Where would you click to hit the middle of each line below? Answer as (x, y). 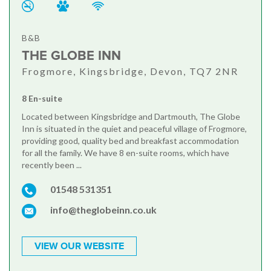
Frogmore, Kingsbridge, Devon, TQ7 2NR (130, 71)
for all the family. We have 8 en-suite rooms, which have (126, 153)
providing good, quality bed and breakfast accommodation (130, 141)
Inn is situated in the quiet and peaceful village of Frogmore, (134, 129)
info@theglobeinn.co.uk (103, 210)
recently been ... (52, 165)
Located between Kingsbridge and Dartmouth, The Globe (131, 117)
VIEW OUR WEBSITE (79, 247)
